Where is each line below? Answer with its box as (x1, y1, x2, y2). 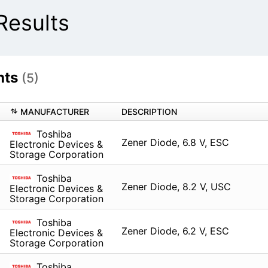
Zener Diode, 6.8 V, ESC (121, 136, 229, 149)
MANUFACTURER (20, 106, 89, 117)
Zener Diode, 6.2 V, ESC (121, 225, 229, 237)
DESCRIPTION (121, 106, 177, 117)
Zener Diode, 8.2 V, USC (121, 181, 231, 193)
